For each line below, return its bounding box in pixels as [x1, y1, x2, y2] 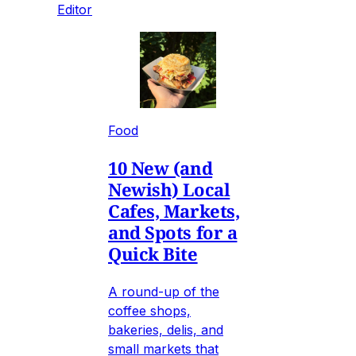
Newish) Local [108, 177, 230, 202]
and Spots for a [108, 220, 238, 245]
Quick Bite [108, 242, 198, 266]
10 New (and [108, 156, 213, 180]
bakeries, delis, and [108, 322, 223, 339]
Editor [57, 2, 92, 18]
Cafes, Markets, [108, 199, 240, 223]
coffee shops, [108, 303, 191, 319]
